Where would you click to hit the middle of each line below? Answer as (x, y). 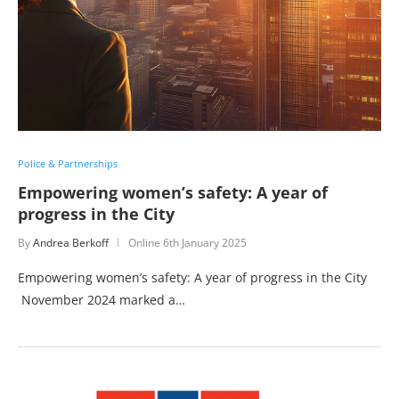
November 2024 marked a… (102, 299)
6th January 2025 (205, 242)
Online (146, 242)
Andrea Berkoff (71, 242)
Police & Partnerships (68, 163)
